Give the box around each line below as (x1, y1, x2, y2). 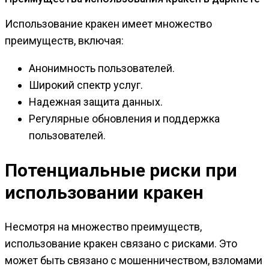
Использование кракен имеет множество (5, 17, 212, 31)
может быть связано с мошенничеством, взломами (5, 254, 262, 267)
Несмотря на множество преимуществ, (5, 220, 202, 234)
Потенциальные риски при (5, 160, 237, 181)
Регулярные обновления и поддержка (29, 112, 220, 125)
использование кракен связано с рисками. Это (5, 237, 237, 250)
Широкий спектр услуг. (29, 79, 143, 92)
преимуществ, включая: (5, 34, 124, 47)
